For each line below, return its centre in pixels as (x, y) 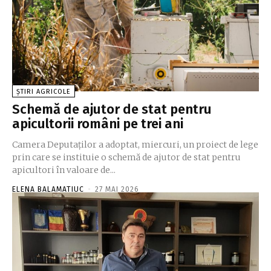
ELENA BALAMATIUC (48, 190)
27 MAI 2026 (117, 190)
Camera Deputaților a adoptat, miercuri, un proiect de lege (135, 145)
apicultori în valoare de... (64, 170)
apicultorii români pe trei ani (98, 124)
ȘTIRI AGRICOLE (44, 92)
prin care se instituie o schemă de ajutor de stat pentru (126, 158)
